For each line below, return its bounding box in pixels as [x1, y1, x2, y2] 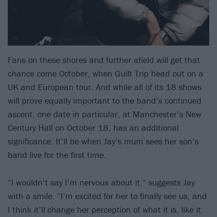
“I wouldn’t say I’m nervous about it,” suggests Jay [8, 176, 195, 188]
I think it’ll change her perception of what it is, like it [8, 203, 201, 215]
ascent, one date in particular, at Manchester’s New [8, 108, 201, 120]
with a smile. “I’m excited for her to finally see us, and [8, 190, 207, 201]
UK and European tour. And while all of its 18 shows [8, 81, 201, 93]
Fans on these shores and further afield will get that [8, 54, 200, 66]
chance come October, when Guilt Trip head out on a [8, 68, 203, 79]
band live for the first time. [8, 149, 106, 161]
